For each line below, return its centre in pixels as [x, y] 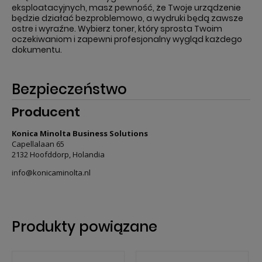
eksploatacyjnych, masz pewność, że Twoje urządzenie [126, 8]
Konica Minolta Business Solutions [80, 134]
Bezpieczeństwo [69, 89]
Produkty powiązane [85, 227]
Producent [46, 112]
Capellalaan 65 [38, 144]
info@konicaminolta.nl [51, 173]
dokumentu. [37, 50]
